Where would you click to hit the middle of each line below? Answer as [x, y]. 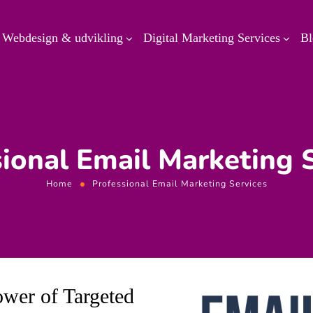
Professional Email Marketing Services [180, 183]
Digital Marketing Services [211, 38]
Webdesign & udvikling [62, 38]
